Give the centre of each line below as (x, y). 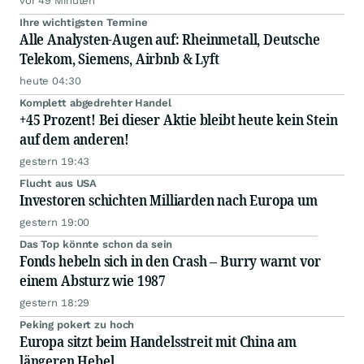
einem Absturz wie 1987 (93, 281)
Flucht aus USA (58, 184)
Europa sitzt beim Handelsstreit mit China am (158, 342)
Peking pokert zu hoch (77, 325)
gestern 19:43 (55, 162)
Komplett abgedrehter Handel (95, 103)
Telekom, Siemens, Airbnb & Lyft (119, 59)
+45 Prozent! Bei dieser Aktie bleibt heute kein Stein (179, 120)
